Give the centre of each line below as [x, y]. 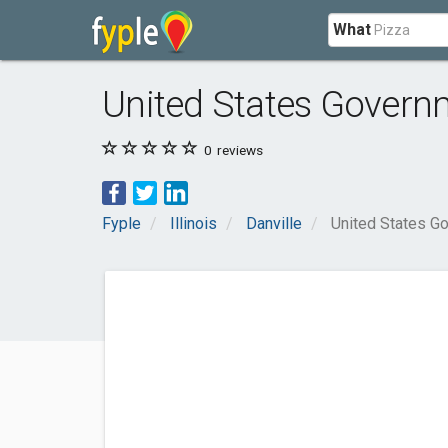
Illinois [193, 223]
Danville [274, 223]
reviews [238, 150]
